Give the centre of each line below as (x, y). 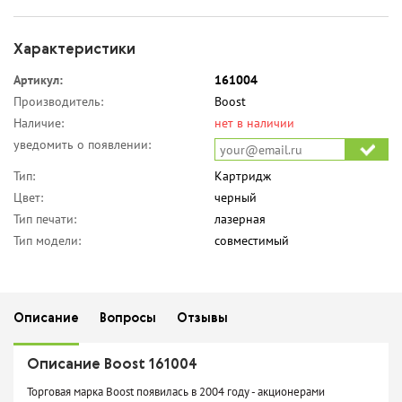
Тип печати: (45, 219)
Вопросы (128, 319)
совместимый (252, 241)
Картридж (243, 176)
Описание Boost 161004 (112, 366)
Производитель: (58, 102)
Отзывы (202, 319)
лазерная (240, 219)
